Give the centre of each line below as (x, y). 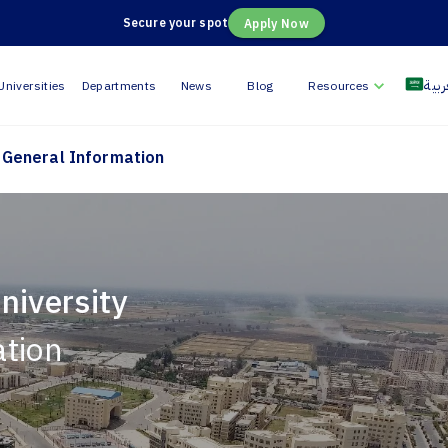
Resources (339, 85)
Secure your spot (175, 22)
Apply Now (276, 23)
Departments (119, 85)
